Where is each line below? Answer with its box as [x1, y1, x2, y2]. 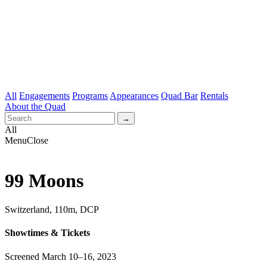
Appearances [110, 91, 159, 101]
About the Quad [5, 101, 66, 112]
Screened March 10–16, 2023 [5, 251, 116, 262]
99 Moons [5, 169, 83, 191]
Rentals [200, 91, 228, 101]
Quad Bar [161, 91, 198, 101]
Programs [72, 91, 108, 101]
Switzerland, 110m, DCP [5, 204, 99, 215]
